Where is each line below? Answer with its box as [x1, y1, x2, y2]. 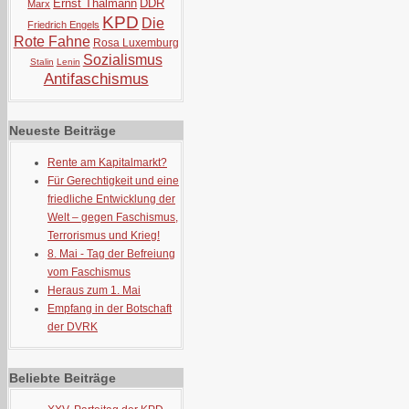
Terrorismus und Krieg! [47, 229, 160, 242]
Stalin [29, 57, 54, 67]
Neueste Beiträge [9, 123, 116, 138]
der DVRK [47, 320, 98, 333]
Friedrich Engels [27, 19, 100, 30]
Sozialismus [82, 52, 163, 68]
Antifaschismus [43, 70, 149, 88]
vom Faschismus [47, 266, 131, 278]
